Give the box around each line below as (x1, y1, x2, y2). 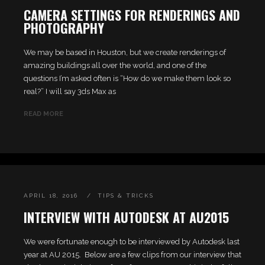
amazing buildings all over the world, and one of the (24, 61, 206, 70)
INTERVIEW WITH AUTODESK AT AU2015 (24, 208, 229, 227)
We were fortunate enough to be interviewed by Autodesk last (24, 237, 240, 246)
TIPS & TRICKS (98, 192, 154, 199)
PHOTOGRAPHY (24, 18, 104, 37)
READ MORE (24, 110, 63, 118)
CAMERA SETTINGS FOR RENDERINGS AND (24, 5, 240, 24)
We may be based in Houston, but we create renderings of (24, 48, 226, 57)
